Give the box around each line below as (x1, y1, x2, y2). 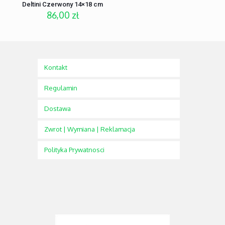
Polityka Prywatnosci (44, 146, 104, 154)
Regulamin (44, 84, 77, 92)
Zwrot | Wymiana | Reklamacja (44, 125, 135, 134)
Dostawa (44, 104, 71, 113)
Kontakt (44, 63, 67, 72)
